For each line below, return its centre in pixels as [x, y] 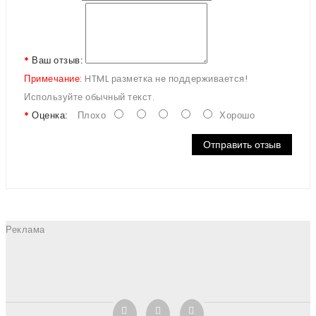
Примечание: [53, 79]
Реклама [25, 230]
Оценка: [50, 115]
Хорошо [235, 115]
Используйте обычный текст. [89, 97]
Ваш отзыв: [57, 60]
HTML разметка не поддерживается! [165, 79]
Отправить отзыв [242, 145]
